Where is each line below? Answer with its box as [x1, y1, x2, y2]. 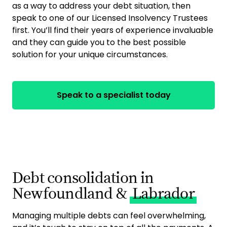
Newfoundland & [12, 184, 130, 204]
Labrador [132, 184, 195, 204]
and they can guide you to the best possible [12, 36, 186, 48]
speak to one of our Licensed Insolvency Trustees [12, 12, 208, 24]
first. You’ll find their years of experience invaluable [12, 24, 213, 36]
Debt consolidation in [12, 168, 154, 188]
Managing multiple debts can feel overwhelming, [12, 210, 206, 221]
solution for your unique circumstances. [12, 49, 168, 60]
